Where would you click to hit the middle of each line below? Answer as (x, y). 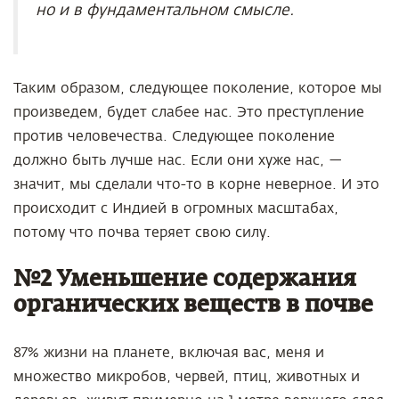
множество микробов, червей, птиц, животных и (187, 377)
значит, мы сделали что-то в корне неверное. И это (196, 184)
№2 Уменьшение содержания (185, 280)
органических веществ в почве (196, 305)
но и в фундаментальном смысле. (165, 10)
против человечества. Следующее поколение (174, 136)
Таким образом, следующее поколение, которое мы (198, 88)
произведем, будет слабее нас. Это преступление (189, 112)
